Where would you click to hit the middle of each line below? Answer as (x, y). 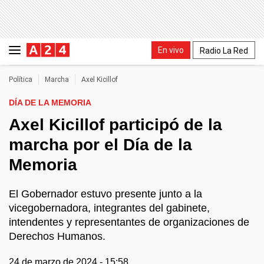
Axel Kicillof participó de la (115, 125)
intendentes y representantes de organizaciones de (129, 222)
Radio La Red (224, 50)
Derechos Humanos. (57, 236)
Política (21, 80)
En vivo (171, 50)
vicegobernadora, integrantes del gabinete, (109, 208)
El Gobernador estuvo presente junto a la (105, 194)
